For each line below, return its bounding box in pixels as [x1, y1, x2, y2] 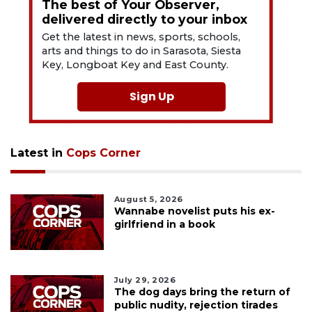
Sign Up [129, 88, 174, 104]
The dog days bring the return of [114, 285, 290, 298]
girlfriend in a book [114, 217, 215, 231]
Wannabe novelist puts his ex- [114, 204, 275, 217]
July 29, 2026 [114, 274, 176, 285]
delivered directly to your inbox [42, 11, 248, 26]
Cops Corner [66, 146, 141, 159]
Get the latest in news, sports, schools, [42, 30, 241, 43]
